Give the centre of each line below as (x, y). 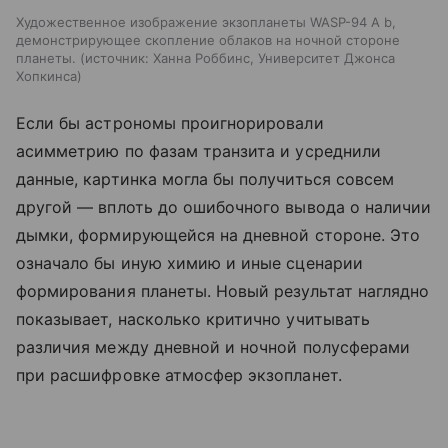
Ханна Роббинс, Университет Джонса (274, 58)
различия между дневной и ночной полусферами (213, 347)
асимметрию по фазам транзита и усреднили (198, 151)
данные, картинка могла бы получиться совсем (205, 179)
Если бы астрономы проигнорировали (170, 123)
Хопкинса (46, 76)
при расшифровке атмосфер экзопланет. (179, 375)
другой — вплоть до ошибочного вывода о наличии (224, 207)
